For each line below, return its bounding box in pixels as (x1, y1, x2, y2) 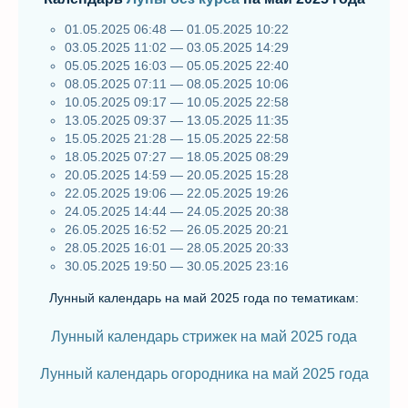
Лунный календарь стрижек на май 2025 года (51, 329, 357, 344)
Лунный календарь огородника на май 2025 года (39, 366, 369, 382)
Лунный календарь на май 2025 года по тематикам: (49, 291, 359, 305)
